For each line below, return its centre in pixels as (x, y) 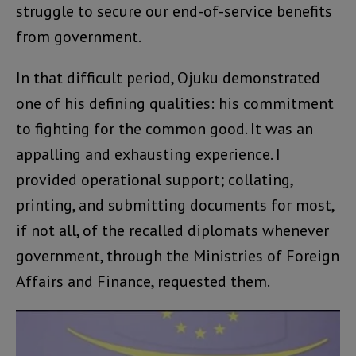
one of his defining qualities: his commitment (175, 103)
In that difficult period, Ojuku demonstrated (168, 77)
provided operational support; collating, (154, 179)
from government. (79, 36)
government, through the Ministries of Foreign (178, 255)
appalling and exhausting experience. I (148, 154)
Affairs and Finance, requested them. (143, 281)
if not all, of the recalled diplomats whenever (172, 230)
